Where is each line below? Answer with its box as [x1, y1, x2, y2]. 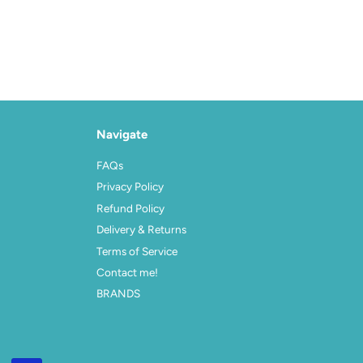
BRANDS [96, 287, 140, 301]
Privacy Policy [96, 180, 164, 194]
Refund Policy [96, 201, 164, 215]
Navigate [96, 127, 147, 142]
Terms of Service [96, 244, 177, 258]
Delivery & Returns [96, 223, 186, 237]
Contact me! [96, 265, 158, 279]
